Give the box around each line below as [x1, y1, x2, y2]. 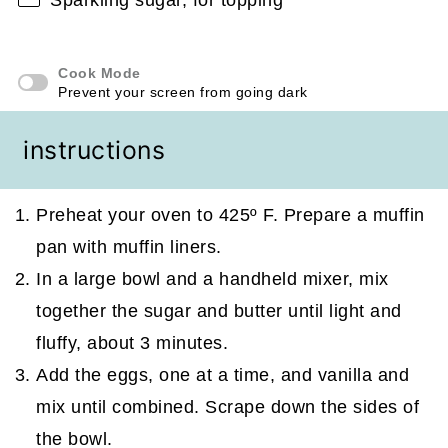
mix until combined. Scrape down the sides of [36, 397, 420, 418]
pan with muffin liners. [36, 237, 222, 258]
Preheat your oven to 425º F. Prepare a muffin [36, 205, 425, 226]
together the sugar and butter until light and [36, 301, 402, 322]
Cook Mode [58, 64, 141, 81]
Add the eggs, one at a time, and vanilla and [36, 365, 410, 386]
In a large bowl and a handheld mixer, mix [36, 269, 389, 290]
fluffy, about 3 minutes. [36, 333, 229, 354]
